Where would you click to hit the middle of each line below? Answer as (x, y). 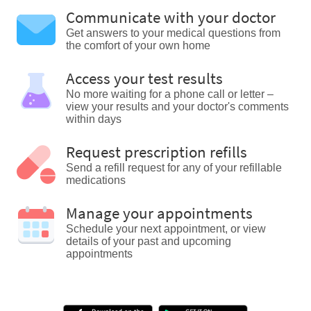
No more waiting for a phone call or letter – (170, 94)
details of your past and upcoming (149, 242)
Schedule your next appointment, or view (166, 229)
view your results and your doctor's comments (177, 107)
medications (96, 180)
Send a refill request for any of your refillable (174, 168)
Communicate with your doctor (171, 18)
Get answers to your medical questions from (173, 33)
